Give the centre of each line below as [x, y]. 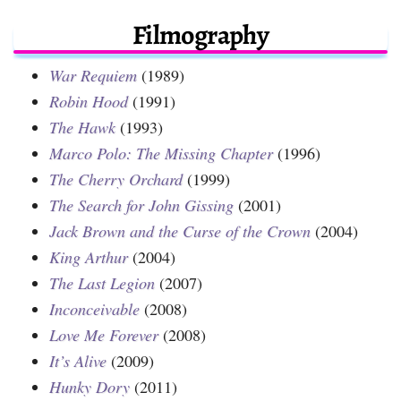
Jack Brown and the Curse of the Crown [180, 230]
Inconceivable [94, 308]
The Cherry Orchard [116, 179]
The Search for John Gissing [141, 205]
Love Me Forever [104, 334]
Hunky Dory [90, 386]
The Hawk [82, 127]
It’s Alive [78, 360]
